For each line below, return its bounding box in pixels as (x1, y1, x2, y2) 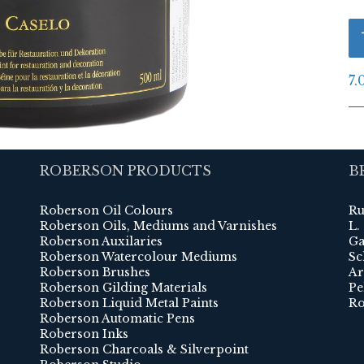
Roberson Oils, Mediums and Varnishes (40, 219, 277, 234)
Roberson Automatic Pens (40, 311, 195, 327)
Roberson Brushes (40, 265, 150, 280)
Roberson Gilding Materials (40, 280, 207, 296)
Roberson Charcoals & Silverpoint (40, 342, 249, 357)
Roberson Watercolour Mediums (40, 249, 237, 265)
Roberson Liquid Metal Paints (40, 296, 219, 311)
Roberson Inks (40, 327, 128, 342)
